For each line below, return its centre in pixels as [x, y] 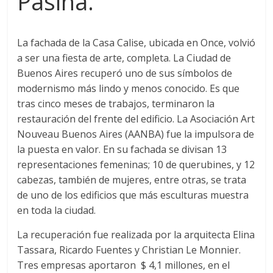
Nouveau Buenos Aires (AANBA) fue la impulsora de [136, 134]
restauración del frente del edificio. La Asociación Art [136, 119]
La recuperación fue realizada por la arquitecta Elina [136, 235]
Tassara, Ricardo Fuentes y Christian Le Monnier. [129, 250]
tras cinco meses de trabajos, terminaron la [116, 104]
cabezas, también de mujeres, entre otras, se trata [132, 180]
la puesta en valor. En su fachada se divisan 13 [122, 150]
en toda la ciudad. [57, 211]
